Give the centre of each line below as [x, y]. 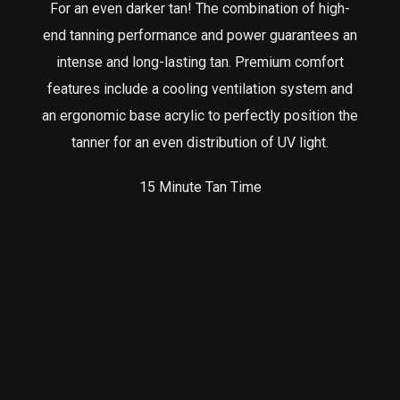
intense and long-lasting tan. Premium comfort [200, 62]
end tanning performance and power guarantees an [200, 36]
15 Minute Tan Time [200, 187]
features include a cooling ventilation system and [200, 89]
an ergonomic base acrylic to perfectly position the [200, 116]
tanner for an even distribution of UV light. [200, 143]
